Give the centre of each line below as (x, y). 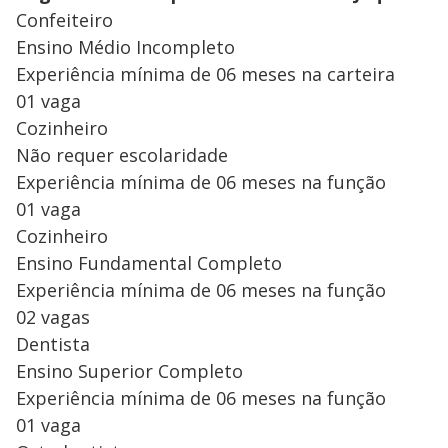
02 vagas (53, 316)
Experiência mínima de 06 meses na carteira (205, 73)
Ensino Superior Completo (129, 370)
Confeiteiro (64, 19)
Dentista (53, 343)
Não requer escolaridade (122, 154)
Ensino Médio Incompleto (125, 46)
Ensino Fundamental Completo (149, 262)
